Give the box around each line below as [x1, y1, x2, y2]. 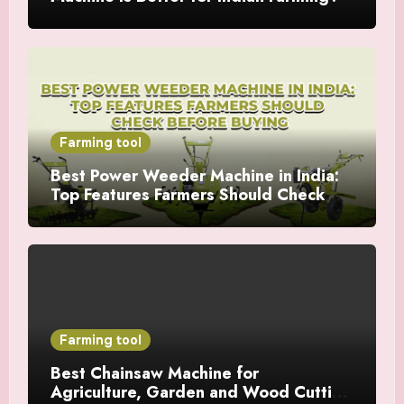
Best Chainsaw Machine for [50, 361, 259, 385]
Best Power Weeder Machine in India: [50, 163, 339, 188]
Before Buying [50, 201, 165, 225]
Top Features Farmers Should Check [50, 182, 326, 207]
